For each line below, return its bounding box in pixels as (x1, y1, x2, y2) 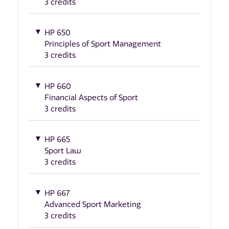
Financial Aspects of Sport (44, 93, 138, 102)
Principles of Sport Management (44, 39, 161, 49)
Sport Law (44, 146, 81, 156)
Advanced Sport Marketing (44, 199, 141, 209)
